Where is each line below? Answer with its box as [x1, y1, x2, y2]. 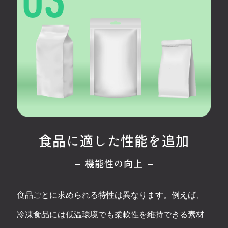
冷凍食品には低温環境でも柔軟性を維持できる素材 [16, 210, 204, 219]
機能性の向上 [85, 159, 143, 169]
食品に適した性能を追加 [38, 134, 190, 148]
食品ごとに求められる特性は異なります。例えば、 [16, 191, 204, 200]
